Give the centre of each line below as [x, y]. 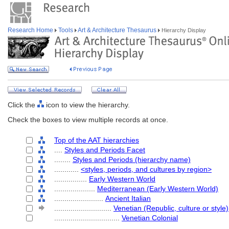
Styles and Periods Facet [105, 150]
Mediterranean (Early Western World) [158, 189]
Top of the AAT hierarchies [97, 140]
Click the [22, 105]
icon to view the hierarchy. [87, 105]
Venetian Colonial [150, 218]
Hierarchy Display [183, 30]
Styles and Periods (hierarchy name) [132, 159]
